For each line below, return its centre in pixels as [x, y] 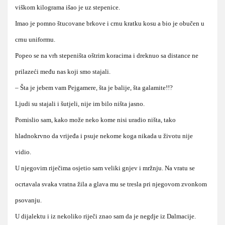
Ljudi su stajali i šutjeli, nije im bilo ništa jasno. [80, 103]
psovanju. [28, 200]
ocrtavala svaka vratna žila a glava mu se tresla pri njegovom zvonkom [111, 184]
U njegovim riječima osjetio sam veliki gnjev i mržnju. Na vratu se [105, 168]
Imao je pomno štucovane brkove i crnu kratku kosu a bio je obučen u [110, 23]
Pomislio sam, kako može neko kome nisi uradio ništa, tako [95, 120]
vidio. [23, 152]
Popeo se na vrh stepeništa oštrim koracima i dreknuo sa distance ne [107, 55]
